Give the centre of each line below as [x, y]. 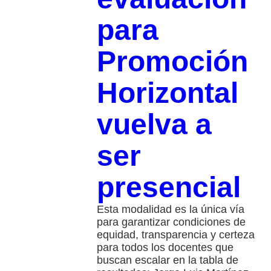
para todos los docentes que [165, 248]
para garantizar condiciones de [171, 222]
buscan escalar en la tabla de [167, 260]
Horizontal [167, 93]
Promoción [172, 62]
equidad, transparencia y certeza [175, 235]
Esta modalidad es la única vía [170, 210]
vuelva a [154, 125]
